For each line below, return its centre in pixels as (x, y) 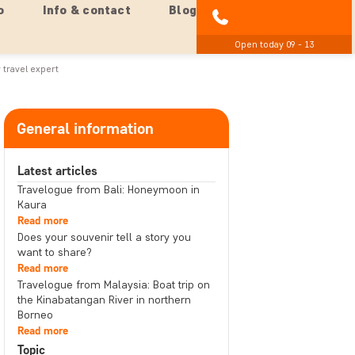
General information (85, 128)
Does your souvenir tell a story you (104, 237)
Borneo (35, 315)
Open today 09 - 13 (274, 44)
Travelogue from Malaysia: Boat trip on (113, 285)
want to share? (54, 252)
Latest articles (57, 171)
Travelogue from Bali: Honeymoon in (108, 190)
